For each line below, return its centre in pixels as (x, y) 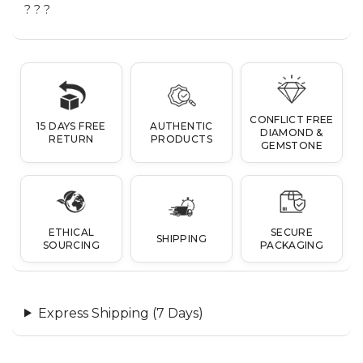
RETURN (71, 139)
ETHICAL (71, 232)
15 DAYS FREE (71, 126)
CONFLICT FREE (292, 119)
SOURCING (71, 245)
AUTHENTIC (181, 126)
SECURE (292, 232)
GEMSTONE (292, 145)
